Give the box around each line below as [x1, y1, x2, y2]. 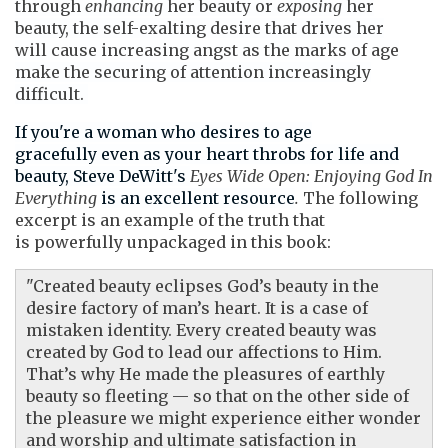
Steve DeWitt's [73, 166, 190, 187]
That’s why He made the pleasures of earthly [26, 364, 385, 385]
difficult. [15, 84, 88, 105]
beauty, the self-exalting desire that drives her [15, 18, 384, 39]
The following [303, 188, 418, 209]
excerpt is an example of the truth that [15, 210, 325, 231]
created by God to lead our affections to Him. [26, 342, 382, 363]
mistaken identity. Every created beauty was [26, 320, 377, 341]
